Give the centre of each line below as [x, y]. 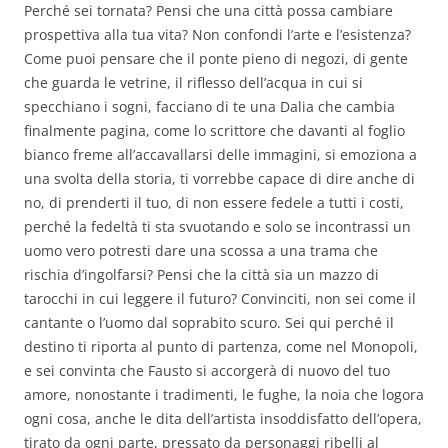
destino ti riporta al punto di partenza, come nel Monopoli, [221, 347]
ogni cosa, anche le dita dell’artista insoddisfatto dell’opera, [223, 419]
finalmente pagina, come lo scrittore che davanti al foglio [214, 131]
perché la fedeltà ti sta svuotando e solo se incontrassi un [217, 227]
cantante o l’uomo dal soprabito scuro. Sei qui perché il [209, 323]
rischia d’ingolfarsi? [88, 275]
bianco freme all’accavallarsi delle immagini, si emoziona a [220, 155]
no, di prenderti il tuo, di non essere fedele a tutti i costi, [214, 203]
